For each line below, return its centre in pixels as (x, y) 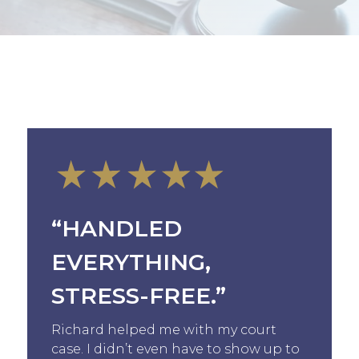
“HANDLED (116, 228)
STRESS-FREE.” (138, 295)
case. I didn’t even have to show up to (175, 349)
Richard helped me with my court (163, 329)
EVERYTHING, (131, 262)
